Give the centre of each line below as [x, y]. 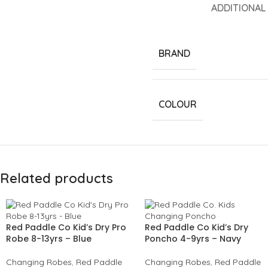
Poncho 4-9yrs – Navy [193, 239]
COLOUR [178, 104]
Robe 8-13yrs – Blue [49, 239]
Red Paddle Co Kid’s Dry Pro [66, 227]
